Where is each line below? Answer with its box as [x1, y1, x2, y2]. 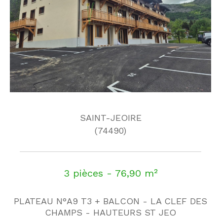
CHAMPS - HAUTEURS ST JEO [45, 207, 176, 218]
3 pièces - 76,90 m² [63, 167, 158, 179]
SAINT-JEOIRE [79, 112, 142, 123]
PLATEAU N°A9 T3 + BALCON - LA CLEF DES [14, 195, 207, 206]
